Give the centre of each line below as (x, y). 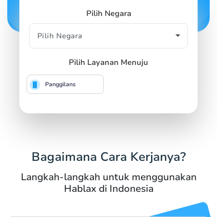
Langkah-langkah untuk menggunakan (108, 177)
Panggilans (60, 84)
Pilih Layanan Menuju (108, 62)
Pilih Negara (108, 13)
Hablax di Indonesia (108, 188)
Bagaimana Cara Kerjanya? (108, 157)
